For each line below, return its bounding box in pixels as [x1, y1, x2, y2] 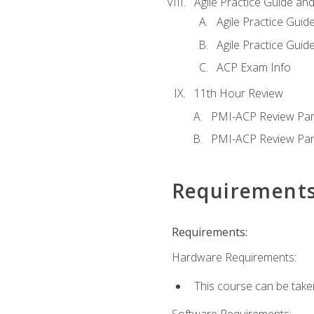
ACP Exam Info [216, 60, 291, 76]
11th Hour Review [193, 86, 283, 102]
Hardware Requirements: [171, 250, 296, 266]
